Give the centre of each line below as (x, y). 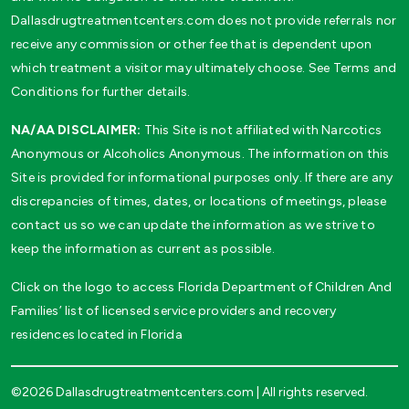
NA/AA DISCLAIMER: (76, 130)
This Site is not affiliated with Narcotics (262, 130)
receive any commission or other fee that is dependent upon (192, 44)
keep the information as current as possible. (143, 248)
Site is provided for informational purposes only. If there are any (202, 177)
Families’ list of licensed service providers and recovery (174, 310)
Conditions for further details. (101, 91)
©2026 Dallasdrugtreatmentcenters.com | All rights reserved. (189, 392)
